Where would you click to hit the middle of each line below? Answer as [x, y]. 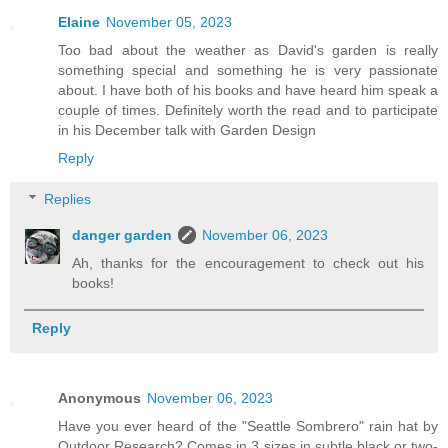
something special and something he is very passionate [248, 69]
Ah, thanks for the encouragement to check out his [248, 263]
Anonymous [99, 398]
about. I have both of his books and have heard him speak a [248, 89]
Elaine [79, 21]
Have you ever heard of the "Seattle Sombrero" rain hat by [248, 426]
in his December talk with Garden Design [187, 129]
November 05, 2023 [169, 21]
